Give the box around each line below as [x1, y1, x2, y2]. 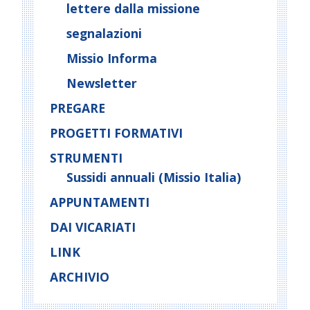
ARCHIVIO [50, 268, 109, 285]
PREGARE [50, 100, 105, 116]
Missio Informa [66, 50, 157, 66]
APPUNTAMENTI [50, 194, 149, 210]
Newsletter [66, 75, 137, 91]
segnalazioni [66, 25, 142, 42]
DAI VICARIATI [50, 219, 136, 235]
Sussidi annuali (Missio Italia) [66, 169, 241, 185]
